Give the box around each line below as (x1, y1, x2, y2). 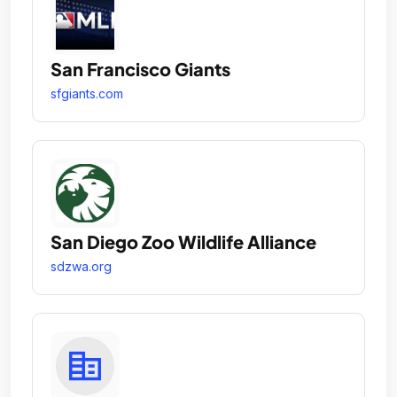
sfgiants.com (51, 85, 123, 101)
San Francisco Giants (51, 57, 230, 80)
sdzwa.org (51, 258, 112, 274)
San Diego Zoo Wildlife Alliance (51, 230, 316, 253)
